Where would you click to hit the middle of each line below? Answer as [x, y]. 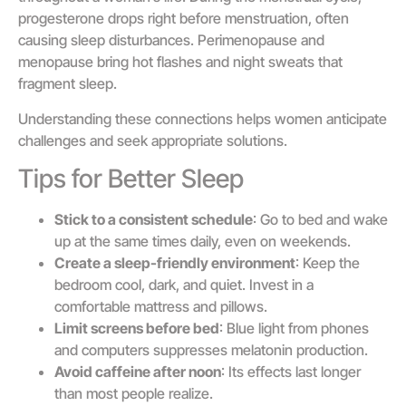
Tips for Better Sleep [131, 178]
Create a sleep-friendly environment [175, 262]
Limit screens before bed [137, 328]
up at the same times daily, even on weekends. [203, 241]
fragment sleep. [68, 84]
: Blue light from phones [294, 328]
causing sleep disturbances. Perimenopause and [171, 40]
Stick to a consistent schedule [154, 219]
